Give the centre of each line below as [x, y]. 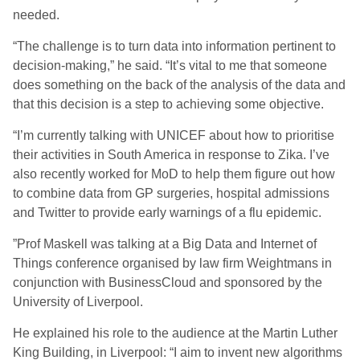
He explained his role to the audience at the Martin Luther [175, 333]
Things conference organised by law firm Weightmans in [172, 263]
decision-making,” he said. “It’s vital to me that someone [170, 65]
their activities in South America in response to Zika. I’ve [171, 155]
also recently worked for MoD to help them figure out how [174, 174]
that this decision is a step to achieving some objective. [168, 104]
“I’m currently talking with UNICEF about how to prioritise [174, 135]
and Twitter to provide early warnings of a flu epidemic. [167, 213]
